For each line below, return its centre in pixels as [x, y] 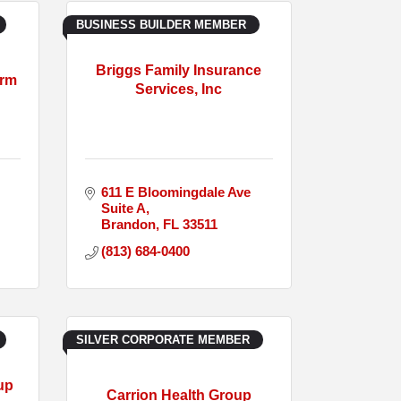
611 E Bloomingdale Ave [176, 192]
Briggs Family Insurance [179, 71]
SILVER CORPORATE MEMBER [162, 339]
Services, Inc [179, 90]
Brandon [129, 224]
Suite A [124, 208]
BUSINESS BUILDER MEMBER [161, 24]
